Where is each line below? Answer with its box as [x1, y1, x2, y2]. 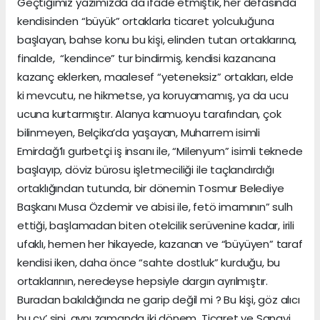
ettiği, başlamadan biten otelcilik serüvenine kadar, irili [17, 218, 294, 233]
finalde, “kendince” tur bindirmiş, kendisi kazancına [17, 51, 276, 66]
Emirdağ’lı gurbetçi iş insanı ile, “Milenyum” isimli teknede [17, 144, 303, 159]
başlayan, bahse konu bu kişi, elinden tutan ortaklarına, [17, 32, 297, 47]
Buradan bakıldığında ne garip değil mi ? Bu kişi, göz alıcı [17, 292, 300, 307]
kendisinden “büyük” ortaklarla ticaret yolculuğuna [17, 14, 274, 29]
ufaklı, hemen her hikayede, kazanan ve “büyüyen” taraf [17, 236, 303, 251]
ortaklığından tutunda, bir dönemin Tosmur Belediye [17, 181, 284, 196]
